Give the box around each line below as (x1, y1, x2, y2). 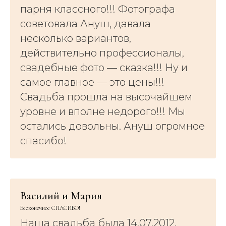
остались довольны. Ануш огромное (20, 120, 205, 132)
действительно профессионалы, (20, 46, 184, 59)
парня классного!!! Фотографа (20, 3, 175, 15)
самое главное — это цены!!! (20, 76, 164, 88)
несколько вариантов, (20, 32, 131, 44)
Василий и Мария (20, 189, 102, 202)
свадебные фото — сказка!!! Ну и (20, 61, 188, 74)
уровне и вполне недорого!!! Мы (20, 105, 185, 118)
